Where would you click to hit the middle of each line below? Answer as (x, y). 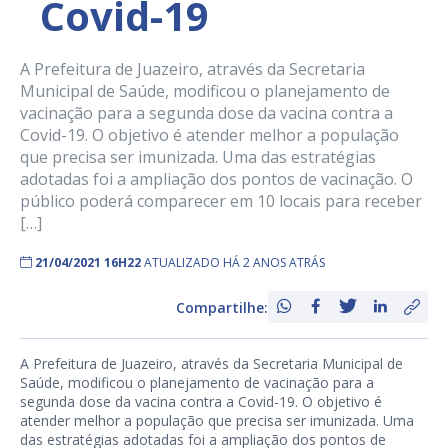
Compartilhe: (222, 307)
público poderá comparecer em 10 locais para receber (221, 201)
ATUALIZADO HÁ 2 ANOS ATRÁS (234, 263)
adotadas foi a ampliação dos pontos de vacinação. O (216, 179)
